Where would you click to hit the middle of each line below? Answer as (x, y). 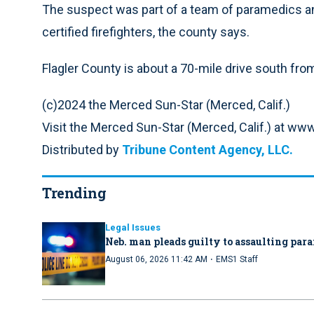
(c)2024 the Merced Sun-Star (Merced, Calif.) (166, 105)
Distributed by (82, 150)
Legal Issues (133, 227)
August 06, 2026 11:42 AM (156, 259)
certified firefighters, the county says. (146, 32)
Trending (74, 193)
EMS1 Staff (237, 259)
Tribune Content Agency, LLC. (207, 150)
